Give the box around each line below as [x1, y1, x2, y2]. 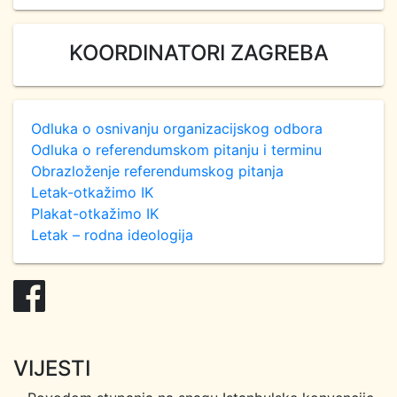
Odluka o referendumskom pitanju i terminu [31, 141, 322, 159]
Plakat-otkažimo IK [31, 205, 159, 222]
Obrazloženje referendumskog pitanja [31, 162, 284, 180]
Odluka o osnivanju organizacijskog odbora [31, 120, 323, 137]
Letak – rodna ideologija [31, 226, 193, 244]
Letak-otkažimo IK [31, 183, 153, 201]
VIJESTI [13, 355, 90, 381]
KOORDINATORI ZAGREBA [68, 40, 329, 66]
